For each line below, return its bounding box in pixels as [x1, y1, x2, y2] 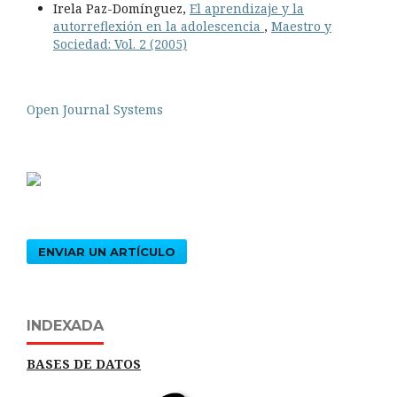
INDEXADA [27, 316, 104, 334]
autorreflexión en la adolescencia [52, 17, 264, 35]
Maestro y [270, 17, 331, 35]
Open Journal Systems [27, 100, 163, 118]
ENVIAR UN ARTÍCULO [38, 244, 176, 259]
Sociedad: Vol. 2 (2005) [52, 35, 187, 52]
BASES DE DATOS [27, 354, 141, 372]
